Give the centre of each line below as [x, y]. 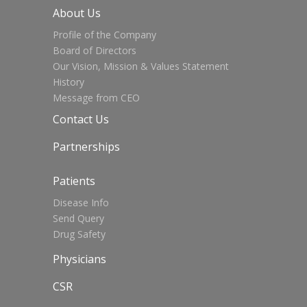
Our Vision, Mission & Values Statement [141, 66]
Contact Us [81, 120]
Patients [74, 181]
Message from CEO [97, 98]
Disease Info [81, 203]
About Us [77, 13]
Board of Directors [95, 51]
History [69, 82]
